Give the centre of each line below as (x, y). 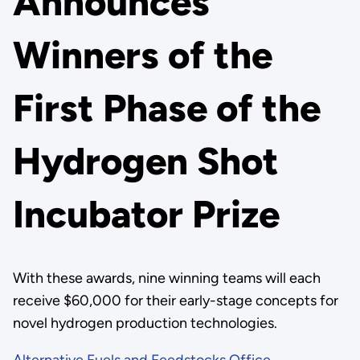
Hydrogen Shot (145, 162)
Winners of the (142, 55)
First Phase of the (166, 108)
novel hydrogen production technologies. (145, 323)
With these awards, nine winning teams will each (166, 278)
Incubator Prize (146, 215)
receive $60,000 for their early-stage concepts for (175, 301)
